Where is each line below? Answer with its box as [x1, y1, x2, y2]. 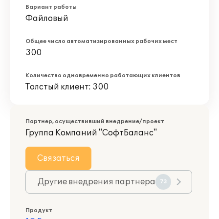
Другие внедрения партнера [38, 177, 155, 187]
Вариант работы [25, 4, 77, 10]
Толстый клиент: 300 [25, 82, 109, 92]
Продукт [25, 207, 52, 214]
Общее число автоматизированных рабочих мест [25, 38, 177, 44]
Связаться [37, 153, 80, 163]
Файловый [25, 14, 68, 23]
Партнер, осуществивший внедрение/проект [25, 118, 164, 125]
